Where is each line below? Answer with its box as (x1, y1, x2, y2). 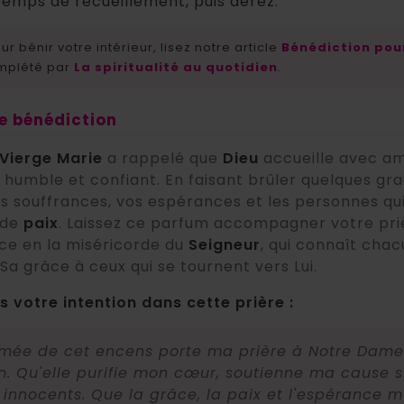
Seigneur (188, 234, 261, 255)
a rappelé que (103, 147, 223, 169)
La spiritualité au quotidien (74, 58, 278, 76)
